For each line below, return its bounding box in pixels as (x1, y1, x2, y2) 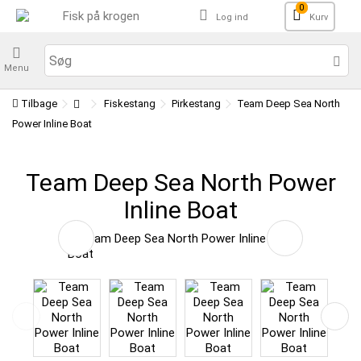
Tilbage (19, 98, 57, 110)
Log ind (216, 12, 248, 23)
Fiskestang (104, 98, 156, 110)
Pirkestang (172, 98, 221, 110)
